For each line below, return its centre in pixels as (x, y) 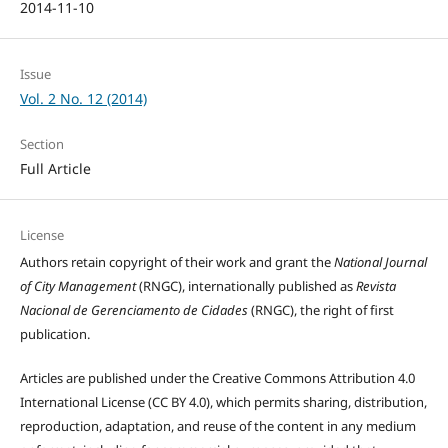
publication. (54, 334)
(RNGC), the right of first (320, 310)
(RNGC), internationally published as (245, 286)
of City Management (77, 286)
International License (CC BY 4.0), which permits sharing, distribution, (223, 402)
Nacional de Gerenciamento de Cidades (133, 310)
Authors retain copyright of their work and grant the (176, 262)
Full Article (55, 169)
